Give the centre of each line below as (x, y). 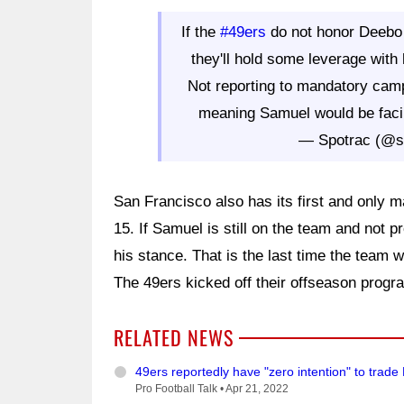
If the (200, 32)
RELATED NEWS (174, 338)
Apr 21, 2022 (257, 389)
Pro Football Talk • (180, 389)
